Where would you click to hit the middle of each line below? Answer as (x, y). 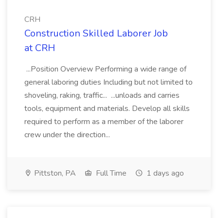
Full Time (110, 173)
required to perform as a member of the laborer (104, 122)
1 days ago (164, 173)
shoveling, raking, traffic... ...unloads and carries (102, 95)
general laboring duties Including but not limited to (109, 82)
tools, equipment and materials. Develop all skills (107, 109)
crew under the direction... (68, 135)
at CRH (40, 48)
